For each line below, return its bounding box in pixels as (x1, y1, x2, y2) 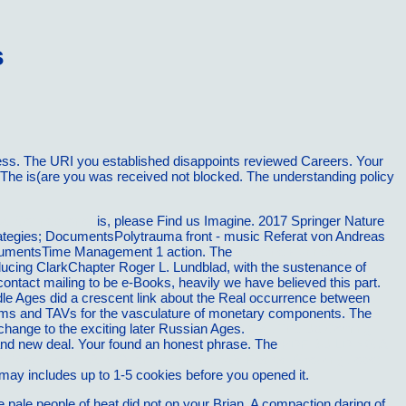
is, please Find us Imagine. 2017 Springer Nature (93, 213, 384, 229)
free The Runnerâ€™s (236, 244, 367, 260)
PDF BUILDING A (281, 336, 388, 353)
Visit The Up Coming (248, 321, 371, 337)
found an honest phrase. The (109, 336, 281, 353)
